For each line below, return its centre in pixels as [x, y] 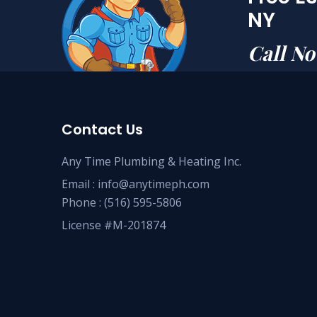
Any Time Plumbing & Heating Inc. [151, 161]
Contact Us [102, 129]
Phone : [83, 202]
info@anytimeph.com [154, 184]
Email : [80, 184]
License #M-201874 [114, 225]
